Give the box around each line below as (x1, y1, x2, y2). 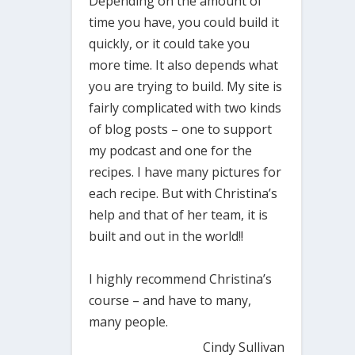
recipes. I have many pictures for (89, 162, 282, 181)
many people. (89, 312, 169, 330)
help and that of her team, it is (89, 205, 269, 223)
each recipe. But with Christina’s (89, 184, 278, 202)
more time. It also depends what (89, 55, 279, 74)
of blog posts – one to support (89, 120, 273, 138)
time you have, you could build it (89, 13, 280, 31)
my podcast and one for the (89, 141, 253, 159)
